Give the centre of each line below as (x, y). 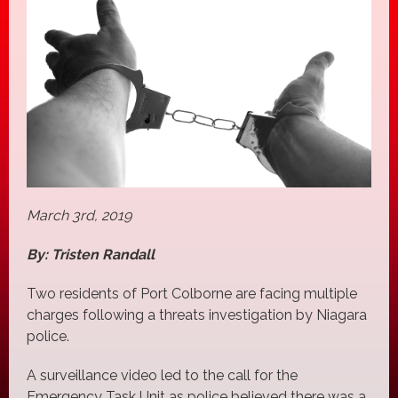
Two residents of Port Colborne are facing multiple (192, 293)
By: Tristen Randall (92, 254)
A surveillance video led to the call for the (162, 375)
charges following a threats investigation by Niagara (197, 314)
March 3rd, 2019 (79, 215)
